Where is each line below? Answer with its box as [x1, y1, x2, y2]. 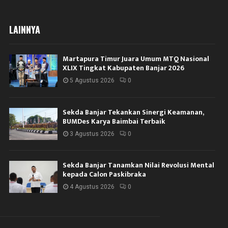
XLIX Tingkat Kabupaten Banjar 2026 [63, 62, 185, 74]
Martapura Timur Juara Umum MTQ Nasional [63, 53, 210, 65]
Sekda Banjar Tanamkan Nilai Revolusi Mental [63, 159, 215, 172]
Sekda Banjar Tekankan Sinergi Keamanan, [63, 106, 204, 118]
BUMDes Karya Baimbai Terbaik [63, 115, 166, 127]
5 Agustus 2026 [70, 77, 115, 84]
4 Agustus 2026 [70, 183, 115, 191]
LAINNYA [9, 23, 41, 37]
